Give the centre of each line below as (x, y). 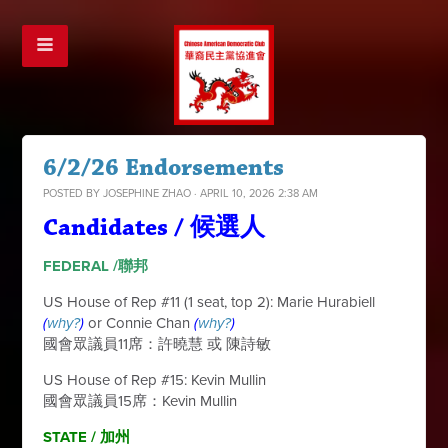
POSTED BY (73, 193)
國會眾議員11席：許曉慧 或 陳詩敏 (161, 344)
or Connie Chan (139, 323)
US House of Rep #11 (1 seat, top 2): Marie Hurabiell (209, 302)
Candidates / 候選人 (154, 228)
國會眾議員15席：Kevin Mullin (140, 401)
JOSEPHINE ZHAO (147, 193)
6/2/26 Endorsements (164, 168)
